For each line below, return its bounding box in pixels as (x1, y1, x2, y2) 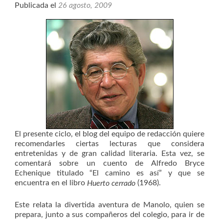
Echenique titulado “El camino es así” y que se (15, 169, 204, 177)
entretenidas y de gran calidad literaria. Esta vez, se (15, 149, 204, 157)
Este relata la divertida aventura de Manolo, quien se (15, 200, 204, 209)
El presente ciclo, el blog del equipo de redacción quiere (15, 130, 204, 138)
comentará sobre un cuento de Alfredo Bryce (15, 159, 204, 167)
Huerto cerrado (87, 179, 135, 187)
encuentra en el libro (15, 178, 87, 187)
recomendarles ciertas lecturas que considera (15, 139, 204, 148)
